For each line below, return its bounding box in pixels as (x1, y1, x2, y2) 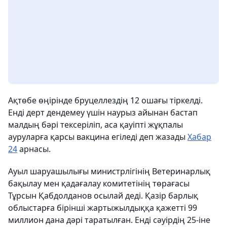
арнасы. (17, 143, 51, 155)
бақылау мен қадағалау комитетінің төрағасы (8, 178, 190, 189)
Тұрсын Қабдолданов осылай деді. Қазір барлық (8, 190, 198, 201)
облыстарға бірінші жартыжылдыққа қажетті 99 (8, 202, 197, 213)
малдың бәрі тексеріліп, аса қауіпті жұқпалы (8, 119, 183, 130)
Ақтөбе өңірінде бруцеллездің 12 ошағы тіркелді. (8, 95, 203, 106)
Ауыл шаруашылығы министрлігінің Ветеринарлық (8, 166, 210, 177)
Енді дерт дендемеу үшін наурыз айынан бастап (8, 107, 198, 118)
